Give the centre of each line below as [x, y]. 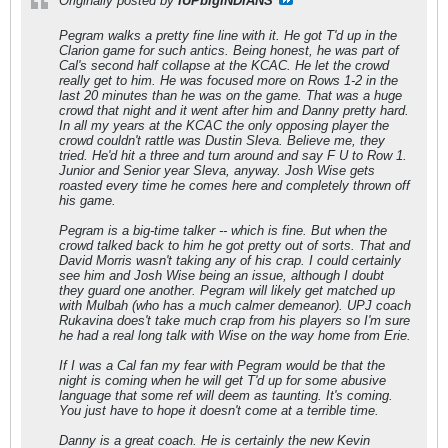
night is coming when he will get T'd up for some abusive [222, 380]
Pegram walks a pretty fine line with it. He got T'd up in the [228, 35]
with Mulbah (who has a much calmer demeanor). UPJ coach [235, 305]
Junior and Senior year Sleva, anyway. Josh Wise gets [217, 170]
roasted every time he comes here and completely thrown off [234, 185]
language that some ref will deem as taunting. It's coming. [226, 395]
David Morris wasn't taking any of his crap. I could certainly [230, 260]
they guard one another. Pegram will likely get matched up [227, 290]
